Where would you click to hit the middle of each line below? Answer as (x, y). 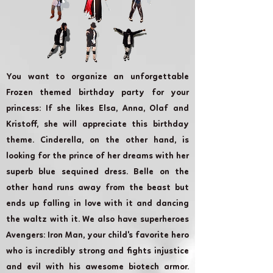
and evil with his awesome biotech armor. (97, 267)
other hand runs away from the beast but (97, 188)
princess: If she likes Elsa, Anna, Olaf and (97, 109)
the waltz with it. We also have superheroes (97, 220)
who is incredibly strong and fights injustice (97, 251)
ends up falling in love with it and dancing (97, 204)
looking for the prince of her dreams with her (97, 156)
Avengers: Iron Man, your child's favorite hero (97, 236)
